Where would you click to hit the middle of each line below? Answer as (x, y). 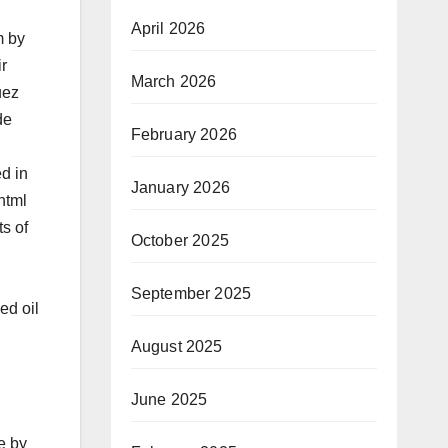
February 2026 (184, 134)
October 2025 (179, 240)
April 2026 (168, 28)
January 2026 (180, 187)
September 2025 (191, 293)
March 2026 (173, 81)
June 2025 (169, 399)
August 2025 (176, 346)
